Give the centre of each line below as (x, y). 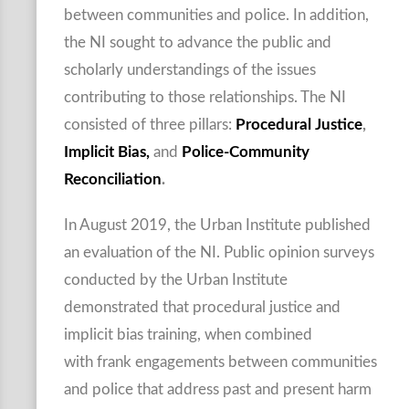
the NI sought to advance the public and (198, 42)
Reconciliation (113, 179)
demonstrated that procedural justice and (202, 307)
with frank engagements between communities (220, 362)
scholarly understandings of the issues (190, 70)
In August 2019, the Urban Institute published (217, 225)
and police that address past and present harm (218, 389)
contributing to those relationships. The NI (205, 97)
